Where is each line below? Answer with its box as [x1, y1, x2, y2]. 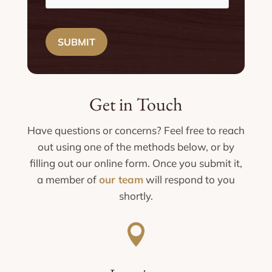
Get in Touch [89, 92, 183, 116]
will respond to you [143, 172, 235, 186]
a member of [36, 172, 99, 186]
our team [98, 172, 143, 186]
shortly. [118, 189, 153, 202]
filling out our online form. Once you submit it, [29, 156, 242, 169]
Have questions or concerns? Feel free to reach [27, 123, 245, 137]
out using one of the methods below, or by [37, 140, 234, 153]
